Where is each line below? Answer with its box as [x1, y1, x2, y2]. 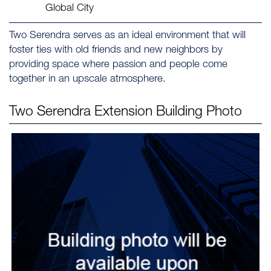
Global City [45, 4, 94, 14]
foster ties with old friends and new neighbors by [9, 45, 223, 56]
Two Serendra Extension [9, 106, 156, 120]
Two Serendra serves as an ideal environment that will [9, 31, 246, 41]
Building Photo [156, 106, 242, 120]
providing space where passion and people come [9, 60, 227, 70]
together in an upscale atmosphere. [9, 74, 166, 85]
